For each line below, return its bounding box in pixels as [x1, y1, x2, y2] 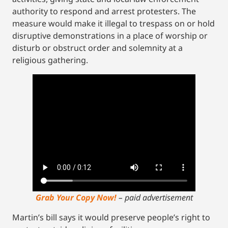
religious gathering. [12, 54, 88, 66]
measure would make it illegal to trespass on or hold [12, 18, 215, 30]
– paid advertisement [118, 191, 193, 203]
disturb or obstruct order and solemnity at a [12, 42, 183, 54]
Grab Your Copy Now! [35, 191, 119, 203]
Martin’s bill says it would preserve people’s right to [12, 211, 210, 223]
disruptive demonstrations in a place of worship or [12, 30, 208, 42]
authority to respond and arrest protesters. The [12, 6, 196, 17]
